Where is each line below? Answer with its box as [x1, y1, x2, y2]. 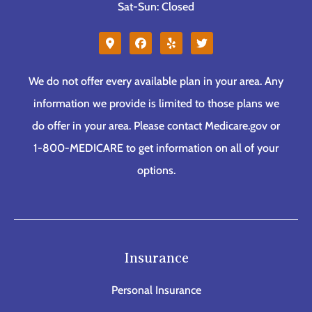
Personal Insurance [111, 283, 201, 297]
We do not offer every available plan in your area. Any [29, 74, 283, 88]
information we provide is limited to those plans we [33, 96, 279, 110]
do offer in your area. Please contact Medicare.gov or [32, 118, 280, 132]
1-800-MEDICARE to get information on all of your [33, 141, 279, 155]
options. [136, 163, 175, 177]
